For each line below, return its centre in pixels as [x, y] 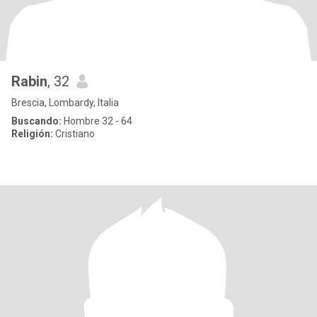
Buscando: [36, 121]
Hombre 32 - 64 [97, 121]
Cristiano [74, 134]
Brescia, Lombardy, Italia [65, 103]
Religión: [32, 134]
